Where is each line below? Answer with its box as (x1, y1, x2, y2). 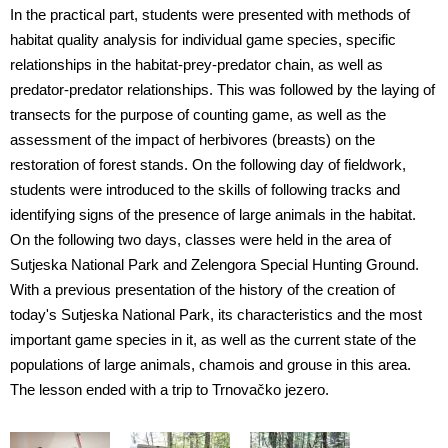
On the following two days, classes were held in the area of (10, 232, 395, 249)
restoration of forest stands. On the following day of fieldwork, (10, 157, 406, 174)
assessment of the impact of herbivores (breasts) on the (10, 132, 375, 149)
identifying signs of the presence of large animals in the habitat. (10, 207, 416, 224)
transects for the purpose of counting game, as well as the (10, 107, 386, 124)
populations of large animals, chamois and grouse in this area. (10, 357, 411, 374)
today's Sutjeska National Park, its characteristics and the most (10, 307, 422, 324)
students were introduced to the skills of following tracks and (10, 182, 400, 199)
